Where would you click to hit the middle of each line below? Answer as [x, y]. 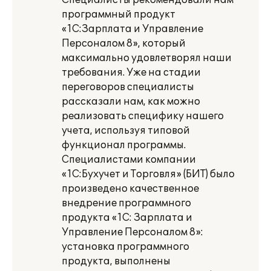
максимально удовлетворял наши [147, 58]
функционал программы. [124, 145]
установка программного [126, 247]
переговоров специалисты [128, 87]
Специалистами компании [129, 160]
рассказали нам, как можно [131, 102]
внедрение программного [126, 203]
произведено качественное [130, 189]
